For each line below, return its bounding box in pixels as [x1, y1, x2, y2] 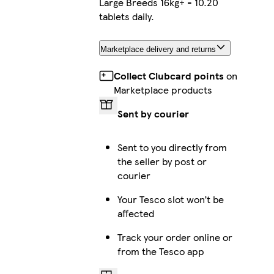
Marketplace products [113, 82, 212, 97]
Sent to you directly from [117, 139, 227, 154]
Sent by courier [117, 106, 189, 120]
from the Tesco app [117, 243, 204, 258]
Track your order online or [117, 229, 232, 244]
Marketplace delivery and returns [100, 44, 216, 54]
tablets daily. [98, 9, 154, 24]
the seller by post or [117, 154, 207, 168]
